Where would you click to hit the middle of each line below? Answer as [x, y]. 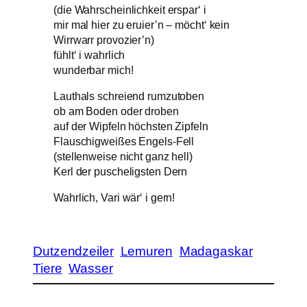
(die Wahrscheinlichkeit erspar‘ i [130, 9]
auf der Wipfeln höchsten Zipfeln [131, 126]
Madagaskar [216, 251]
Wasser [91, 268]
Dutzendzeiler [73, 251]
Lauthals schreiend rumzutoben [129, 96]
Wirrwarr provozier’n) [104, 39]
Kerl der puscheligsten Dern [121, 171]
